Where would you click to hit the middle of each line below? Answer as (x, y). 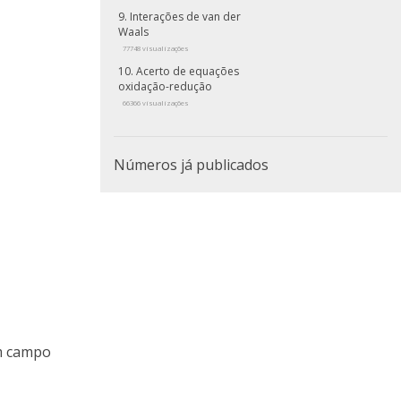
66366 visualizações (156, 103)
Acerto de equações (188, 72)
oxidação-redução (165, 87)
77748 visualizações (156, 49)
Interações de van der (185, 17)
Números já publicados (191, 165)
